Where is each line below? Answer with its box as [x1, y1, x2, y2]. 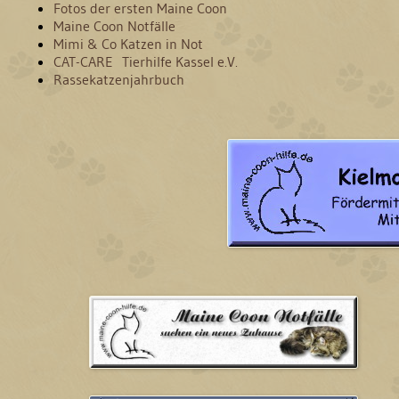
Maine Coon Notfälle [53, 16, 175, 35]
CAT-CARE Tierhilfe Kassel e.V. [53, 52, 238, 70]
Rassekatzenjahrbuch [53, 69, 184, 88]
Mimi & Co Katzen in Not [53, 34, 203, 53]
